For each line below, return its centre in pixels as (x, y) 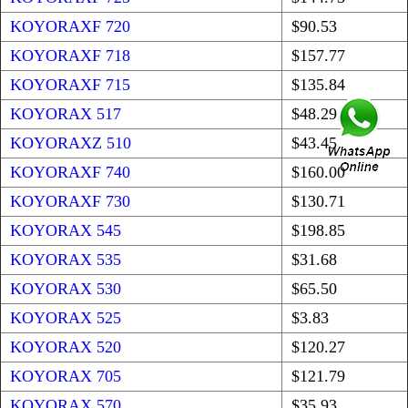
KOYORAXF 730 (70, 202)
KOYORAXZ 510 (71, 143)
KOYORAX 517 (66, 114)
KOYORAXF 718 (70, 56)
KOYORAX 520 (66, 347)
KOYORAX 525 (66, 318)
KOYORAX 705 (66, 377)
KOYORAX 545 (66, 231)
